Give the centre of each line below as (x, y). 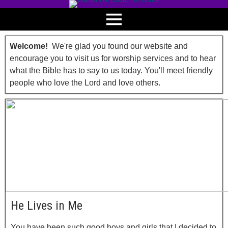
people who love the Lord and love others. (85, 83)
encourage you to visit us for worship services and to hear (113, 58)
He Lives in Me (47, 206)
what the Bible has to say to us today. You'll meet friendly (111, 70)
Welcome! (29, 46)
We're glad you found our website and (118, 46)
